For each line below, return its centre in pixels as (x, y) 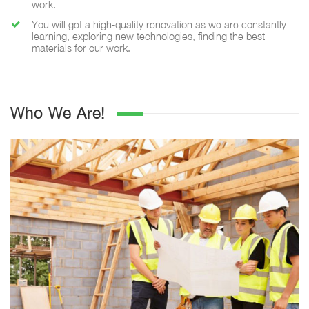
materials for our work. (81, 48)
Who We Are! (58, 113)
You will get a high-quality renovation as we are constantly (159, 25)
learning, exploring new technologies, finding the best (148, 37)
